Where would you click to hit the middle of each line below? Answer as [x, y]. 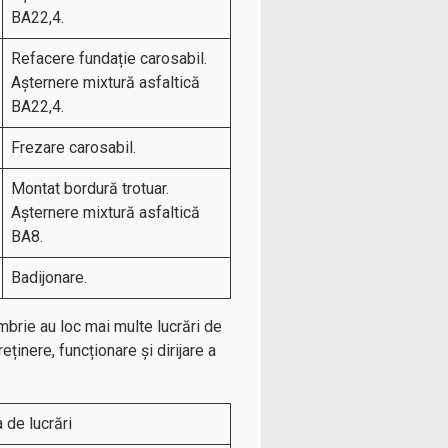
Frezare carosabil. [73, 147]
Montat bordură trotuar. [90, 188]
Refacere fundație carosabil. [109, 58]
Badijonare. [49, 277]
